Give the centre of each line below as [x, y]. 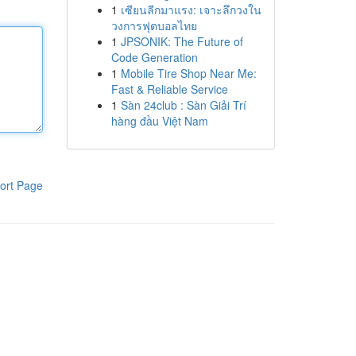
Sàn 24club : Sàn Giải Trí [183, 105]
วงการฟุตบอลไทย [154, 25]
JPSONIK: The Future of [182, 41]
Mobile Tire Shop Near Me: [188, 73]
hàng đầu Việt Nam [159, 121]
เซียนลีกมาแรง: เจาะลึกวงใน [191, 10]
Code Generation [154, 57]
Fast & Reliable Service [169, 89]
